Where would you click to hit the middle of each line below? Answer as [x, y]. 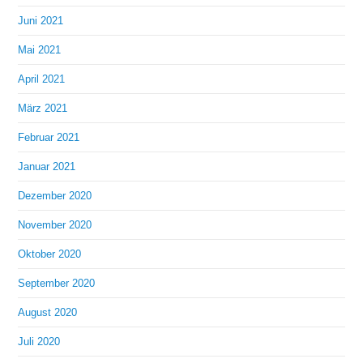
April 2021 [42, 79]
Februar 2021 [49, 138]
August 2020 [48, 313]
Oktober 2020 [50, 254]
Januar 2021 [47, 167]
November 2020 [55, 225]
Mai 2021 [40, 50]
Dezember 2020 [55, 196]
